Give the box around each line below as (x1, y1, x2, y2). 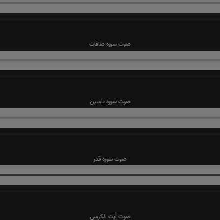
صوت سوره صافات (89, 39, 131, 49)
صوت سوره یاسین (89, 97, 131, 107)
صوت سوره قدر (93, 154, 127, 164)
